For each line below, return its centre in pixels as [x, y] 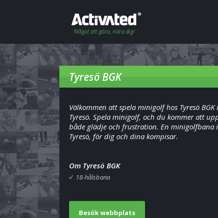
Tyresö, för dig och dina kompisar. [124, 136]
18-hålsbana [93, 177]
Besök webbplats [107, 213]
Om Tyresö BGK [95, 165]
